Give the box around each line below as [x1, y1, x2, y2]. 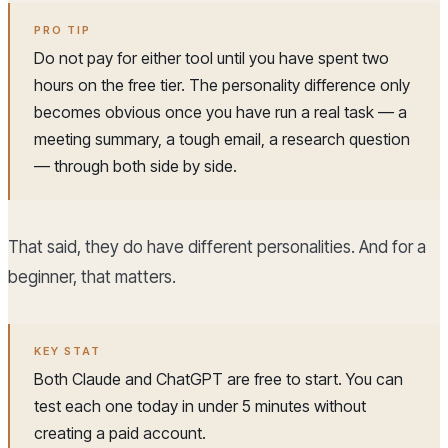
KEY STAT [34, 344, 101, 359]
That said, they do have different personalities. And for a [8, 237, 426, 258]
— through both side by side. [34, 156, 237, 177]
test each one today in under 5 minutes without [34, 396, 366, 417]
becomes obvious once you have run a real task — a [34, 102, 407, 123]
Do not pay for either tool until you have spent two [34, 48, 389, 69]
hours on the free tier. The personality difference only [34, 75, 410, 96]
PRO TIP [34, 23, 91, 38]
